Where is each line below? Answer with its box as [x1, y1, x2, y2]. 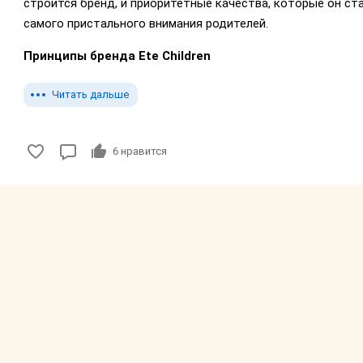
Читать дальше [52, 88, 129, 101]
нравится [118, 145, 167, 158]
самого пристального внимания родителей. [23, 16, 268, 32]
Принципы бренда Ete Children [23, 49, 211, 64]
